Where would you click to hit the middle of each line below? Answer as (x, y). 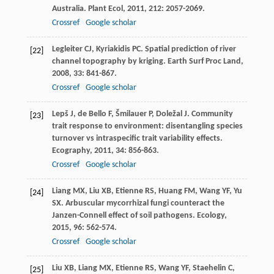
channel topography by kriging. (109, 61)
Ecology (210, 215)
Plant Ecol (105, 9)
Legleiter (67, 49)
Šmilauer (131, 114)
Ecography (71, 150)
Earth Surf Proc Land (204, 61)
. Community (210, 114)
